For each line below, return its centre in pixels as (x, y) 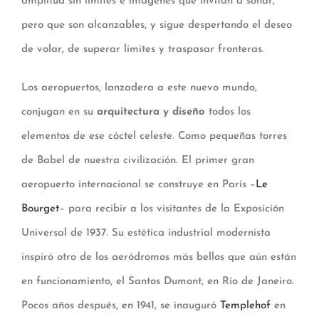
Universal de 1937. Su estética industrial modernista (146, 234)
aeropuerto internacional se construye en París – (138, 185)
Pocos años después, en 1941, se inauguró (121, 306)
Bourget (40, 209)
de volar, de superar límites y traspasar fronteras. (143, 50)
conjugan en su (57, 113)
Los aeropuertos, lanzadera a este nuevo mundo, (139, 88)
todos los (228, 113)
